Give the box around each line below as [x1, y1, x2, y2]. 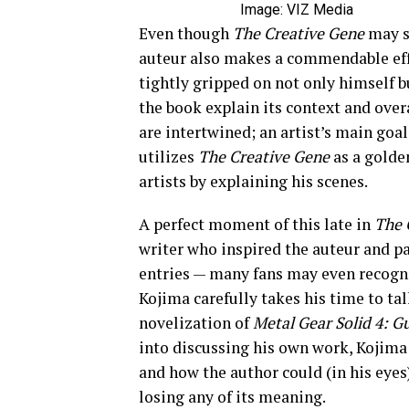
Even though [139, 23, 233, 45]
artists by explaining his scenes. [139, 171, 368, 193]
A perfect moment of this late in [139, 214, 374, 236]
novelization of [139, 312, 253, 334]
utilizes [139, 146, 198, 168]
